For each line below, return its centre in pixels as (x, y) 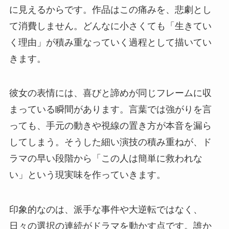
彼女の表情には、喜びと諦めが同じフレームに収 (110, 93)
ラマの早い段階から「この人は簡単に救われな (106, 159)
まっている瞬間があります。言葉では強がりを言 (110, 110)
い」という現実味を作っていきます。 (87, 175)
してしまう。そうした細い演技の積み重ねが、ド (110, 142)
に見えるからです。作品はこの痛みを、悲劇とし (110, 9)
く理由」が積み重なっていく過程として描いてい (110, 42)
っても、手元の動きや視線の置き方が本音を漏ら (110, 126)
